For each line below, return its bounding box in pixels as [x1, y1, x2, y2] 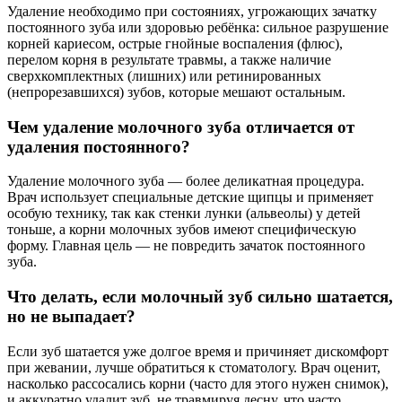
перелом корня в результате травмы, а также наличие [7, 52, 331, 67]
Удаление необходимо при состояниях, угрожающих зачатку [7, 4, 377, 19]
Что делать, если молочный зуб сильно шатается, [7, 287, 393, 307]
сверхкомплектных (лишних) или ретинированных [7, 68, 321, 83]
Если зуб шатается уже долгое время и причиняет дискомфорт [7, 343, 389, 359]
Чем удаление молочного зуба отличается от [7, 117, 354, 136]
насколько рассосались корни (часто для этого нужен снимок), [7, 375, 389, 391]
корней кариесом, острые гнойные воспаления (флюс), [7, 36, 343, 51]
